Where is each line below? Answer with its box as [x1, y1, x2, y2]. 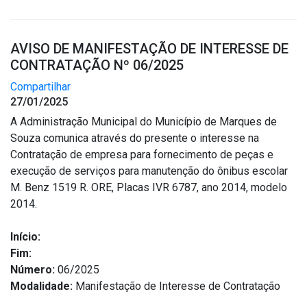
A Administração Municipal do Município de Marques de [10, 115, 277, 128]
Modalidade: [10, 280, 73, 293]
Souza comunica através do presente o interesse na [10, 132, 259, 145]
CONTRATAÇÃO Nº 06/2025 [10, 57, 184, 73]
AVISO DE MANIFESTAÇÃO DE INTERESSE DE [10, 40, 288, 57]
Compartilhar [10, 80, 71, 93]
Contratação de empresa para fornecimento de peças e [10, 148, 273, 161]
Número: [10, 263, 55, 276]
